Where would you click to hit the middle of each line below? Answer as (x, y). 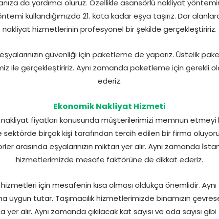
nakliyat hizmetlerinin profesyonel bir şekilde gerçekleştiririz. (109, 29)
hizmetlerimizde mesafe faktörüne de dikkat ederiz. (109, 160)
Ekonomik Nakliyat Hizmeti (109, 107)
